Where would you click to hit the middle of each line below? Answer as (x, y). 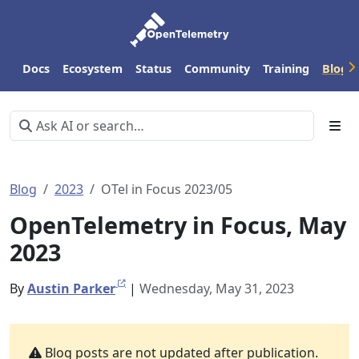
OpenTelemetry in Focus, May (178, 225)
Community (217, 68)
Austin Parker (71, 288)
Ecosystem (93, 68)
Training (286, 68)
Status (153, 68)
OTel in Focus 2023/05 (167, 189)
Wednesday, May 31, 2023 (217, 288)
